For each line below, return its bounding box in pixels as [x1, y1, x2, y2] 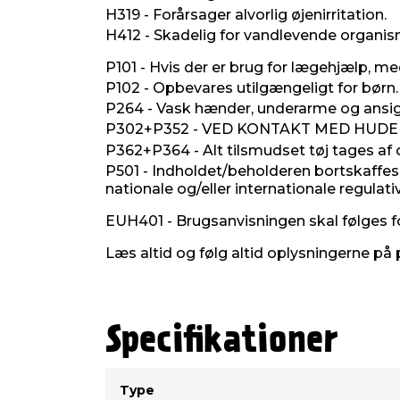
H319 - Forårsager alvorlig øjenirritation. [105, 5, 387, 23]
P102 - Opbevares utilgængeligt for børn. [105, 79, 398, 97]
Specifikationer [105, 323, 338, 359]
